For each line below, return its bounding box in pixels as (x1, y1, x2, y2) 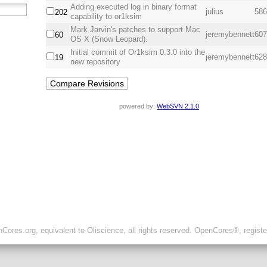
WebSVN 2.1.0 (157, 103, 199, 110)
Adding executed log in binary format (70, 2, 197, 12)
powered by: (119, 103, 157, 110)
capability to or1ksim (70, 12, 142, 21)
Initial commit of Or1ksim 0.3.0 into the (70, 48, 206, 57)
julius (206, 7, 224, 17)
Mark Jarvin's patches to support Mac (70, 25, 201, 35)
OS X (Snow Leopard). (70, 35, 148, 44)
